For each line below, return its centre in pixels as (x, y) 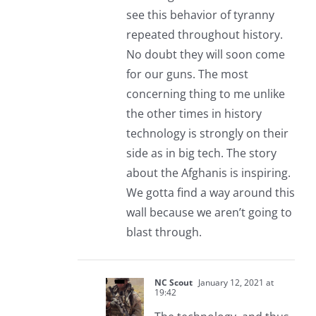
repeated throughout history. (204, 35)
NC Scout (173, 283)
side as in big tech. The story (201, 153)
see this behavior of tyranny (200, 15)
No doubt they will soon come (205, 55)
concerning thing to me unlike (205, 94)
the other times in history (194, 114)
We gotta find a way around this (210, 193)
